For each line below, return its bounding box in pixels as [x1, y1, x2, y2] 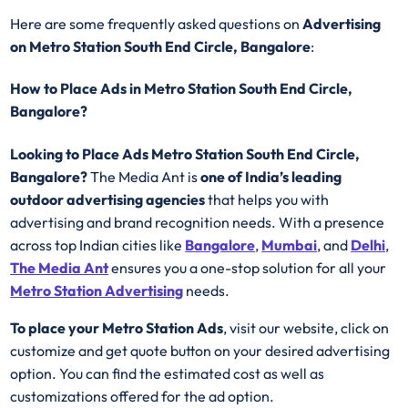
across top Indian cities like [10, 235, 186, 254]
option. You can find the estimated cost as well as [10, 363, 325, 382]
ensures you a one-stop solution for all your [108, 258, 387, 277]
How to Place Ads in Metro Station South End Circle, [10, 79, 353, 98]
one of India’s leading [200, 167, 342, 186]
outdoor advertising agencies [10, 189, 206, 209]
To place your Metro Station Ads [10, 318, 224, 337]
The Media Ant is [90, 167, 201, 186]
